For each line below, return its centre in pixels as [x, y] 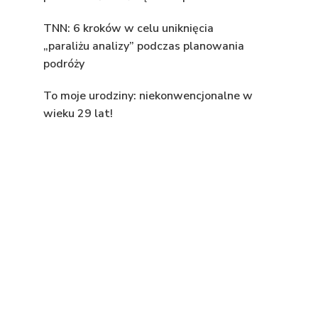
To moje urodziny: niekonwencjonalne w [148, 96]
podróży [64, 64]
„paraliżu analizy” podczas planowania [144, 46]
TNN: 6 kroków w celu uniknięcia [128, 29]
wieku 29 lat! [78, 114]
